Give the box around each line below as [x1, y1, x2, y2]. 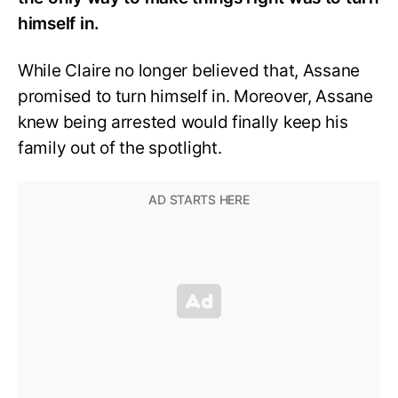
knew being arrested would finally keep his [18, 111, 348, 132]
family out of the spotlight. [18, 137, 222, 158]
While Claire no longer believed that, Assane [18, 60, 361, 81]
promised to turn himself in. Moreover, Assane [18, 85, 373, 107]
